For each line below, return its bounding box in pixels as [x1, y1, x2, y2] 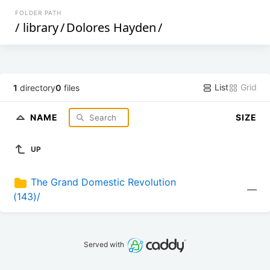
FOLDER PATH [15, 9, 62, 16]
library [23, 19, 59, 36]
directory [17, 82, 56, 93]
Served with [84, 240, 127, 250]
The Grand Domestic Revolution [31, 176, 176, 189]
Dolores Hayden [66, 19, 157, 36]
